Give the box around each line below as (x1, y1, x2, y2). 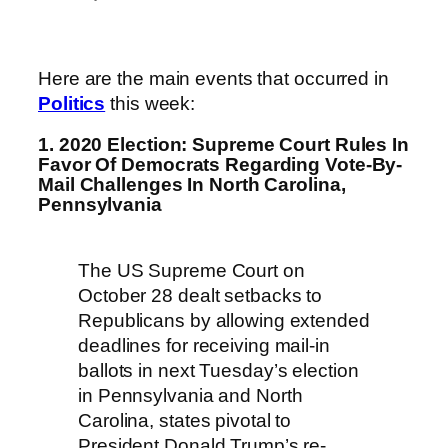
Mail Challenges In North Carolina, (38, 173, 346, 195)
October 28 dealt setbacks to (78, 285, 323, 307)
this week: (105, 93, 196, 115)
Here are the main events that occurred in (38, 68, 389, 90)
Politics (38, 93, 106, 115)
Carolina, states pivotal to (78, 410, 292, 432)
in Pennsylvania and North (78, 385, 303, 407)
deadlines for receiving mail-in (78, 335, 330, 357)
